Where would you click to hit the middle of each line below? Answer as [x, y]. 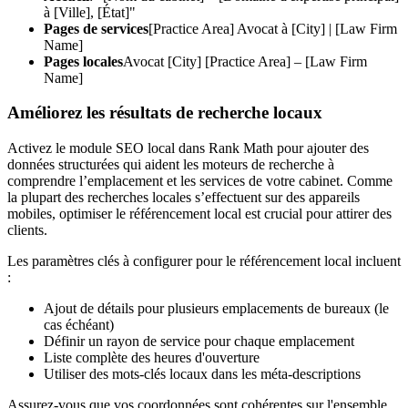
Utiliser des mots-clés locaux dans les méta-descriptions [202, 374]
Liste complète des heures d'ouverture [152, 358]
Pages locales [83, 61]
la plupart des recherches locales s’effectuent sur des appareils [184, 198]
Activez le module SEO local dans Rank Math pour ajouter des [188, 148]
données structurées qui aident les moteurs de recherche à [171, 165]
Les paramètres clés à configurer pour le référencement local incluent [204, 261]
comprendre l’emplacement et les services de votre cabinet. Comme [200, 181]
